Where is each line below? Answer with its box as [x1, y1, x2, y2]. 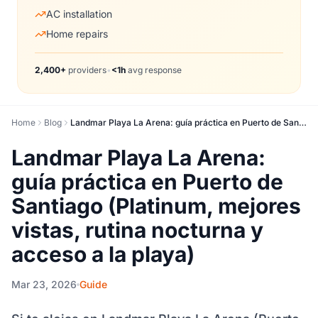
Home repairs [46, 28, 108, 40]
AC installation [46, 8, 112, 20]
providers [66, 65, 106, 75]
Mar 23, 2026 [11, 278, 77, 290]
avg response [126, 65, 182, 75]
